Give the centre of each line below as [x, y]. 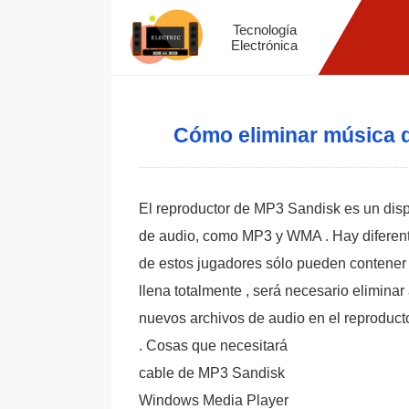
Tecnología [264, 30]
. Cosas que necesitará [213, 346]
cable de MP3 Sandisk [212, 373]
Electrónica [265, 45]
